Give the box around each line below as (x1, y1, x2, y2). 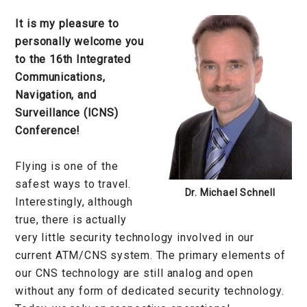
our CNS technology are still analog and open (15, 266, 254, 280)
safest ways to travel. (15, 177, 131, 191)
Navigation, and (15, 88, 97, 101)
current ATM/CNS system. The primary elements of (15, 248, 286, 262)
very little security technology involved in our (15, 230, 254, 244)
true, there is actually (15, 212, 127, 226)
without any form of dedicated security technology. (15, 284, 284, 297)
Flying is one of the (15, 159, 119, 173)
